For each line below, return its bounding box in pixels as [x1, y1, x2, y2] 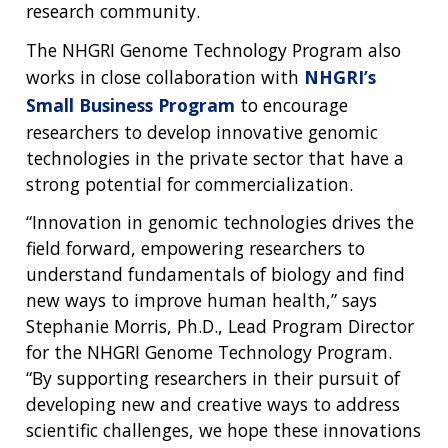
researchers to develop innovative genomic [26, 119, 378, 144]
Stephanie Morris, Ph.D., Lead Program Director [26, 314, 414, 339]
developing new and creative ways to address [26, 392, 400, 417]
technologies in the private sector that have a [26, 145, 404, 170]
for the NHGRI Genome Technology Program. [26, 340, 392, 365]
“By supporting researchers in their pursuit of [26, 366, 400, 391]
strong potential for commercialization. [26, 171, 353, 196]
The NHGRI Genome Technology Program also [26, 37, 401, 62]
